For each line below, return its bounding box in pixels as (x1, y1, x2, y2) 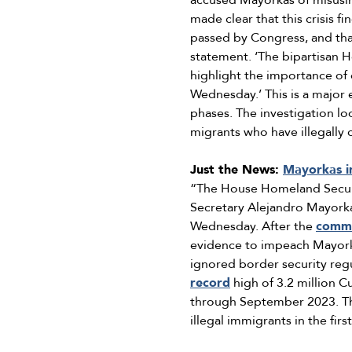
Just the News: (190, 161, 283, 179)
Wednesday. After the (190, 218, 316, 236)
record (190, 274, 230, 292)
